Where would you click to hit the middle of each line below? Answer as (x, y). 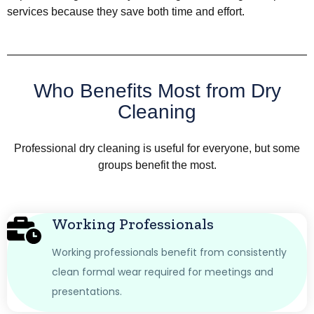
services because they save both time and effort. (127, 11)
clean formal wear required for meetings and (163, 272)
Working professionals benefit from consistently (169, 252)
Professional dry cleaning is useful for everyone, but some (157, 149)
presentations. (87, 291)
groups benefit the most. (157, 165)
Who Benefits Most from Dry (157, 91)
